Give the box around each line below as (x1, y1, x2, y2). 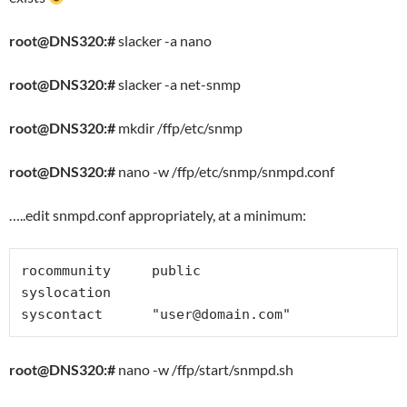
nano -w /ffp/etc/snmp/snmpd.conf (115, 163, 334, 180)
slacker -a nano (115, 32, 212, 49)
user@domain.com (160, 306, 283, 323)
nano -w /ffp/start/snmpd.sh (115, 361, 293, 378)
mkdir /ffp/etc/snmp (115, 119, 243, 136)
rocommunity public (21, 263, 201, 279)
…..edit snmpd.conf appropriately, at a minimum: (9, 206, 306, 223)
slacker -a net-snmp (115, 75, 241, 93)
